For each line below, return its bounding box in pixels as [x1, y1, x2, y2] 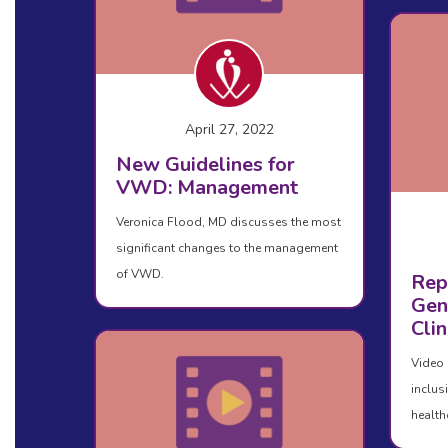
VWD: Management [115, 174, 298, 202]
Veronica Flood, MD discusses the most [115, 214, 341, 231]
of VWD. [115, 266, 164, 283]
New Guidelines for [115, 151, 295, 179]
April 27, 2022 [184, 120, 274, 140]
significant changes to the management [115, 240, 338, 257]
